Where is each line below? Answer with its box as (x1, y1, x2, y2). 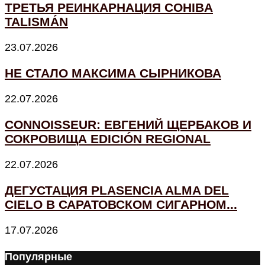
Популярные (5, 251, 72, 263)
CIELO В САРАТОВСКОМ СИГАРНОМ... (5, 198, 237, 212)
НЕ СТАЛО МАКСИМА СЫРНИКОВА (5, 66, 221, 80)
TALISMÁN (5, 14, 68, 28)
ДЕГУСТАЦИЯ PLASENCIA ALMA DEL (5, 183, 229, 198)
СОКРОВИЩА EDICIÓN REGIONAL (5, 132, 211, 146)
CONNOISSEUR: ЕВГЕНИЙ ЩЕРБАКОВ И (5, 118, 251, 132)
